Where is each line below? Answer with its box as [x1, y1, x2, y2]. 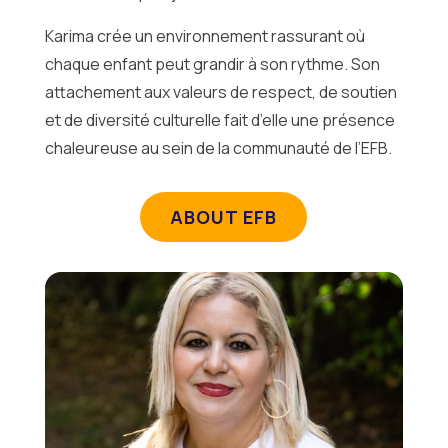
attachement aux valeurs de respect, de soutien [44, 81, 397, 103]
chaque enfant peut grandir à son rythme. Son [44, 53, 380, 75]
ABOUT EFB [170, 205, 278, 229]
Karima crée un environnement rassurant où [44, 25, 365, 47]
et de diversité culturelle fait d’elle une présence [44, 109, 395, 131]
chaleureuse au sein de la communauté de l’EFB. [44, 137, 392, 159]
